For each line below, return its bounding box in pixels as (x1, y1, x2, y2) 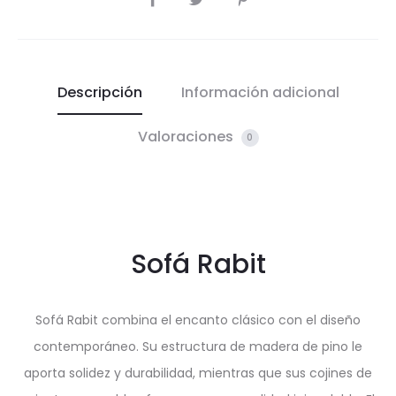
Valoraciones (137, 126, 237, 148)
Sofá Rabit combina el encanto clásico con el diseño (35, 311, 361, 330)
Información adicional (180, 82, 339, 103)
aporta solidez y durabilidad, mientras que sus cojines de (24, 364, 372, 383)
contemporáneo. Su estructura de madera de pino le (34, 338, 362, 356)
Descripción (57, 82, 142, 103)
